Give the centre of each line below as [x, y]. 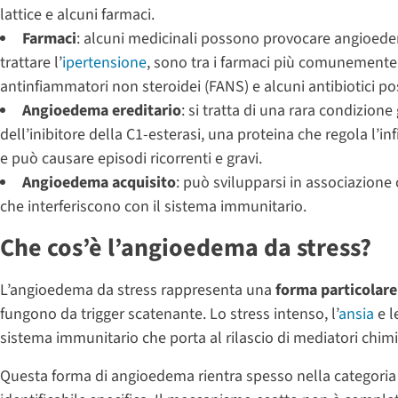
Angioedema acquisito [99, 182]
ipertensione [104, 62]
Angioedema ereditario [102, 110]
